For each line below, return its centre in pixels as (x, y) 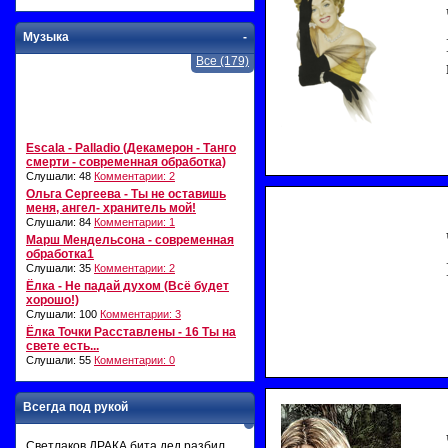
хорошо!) (52, 300)
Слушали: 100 (63, 314)
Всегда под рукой (75, 407)
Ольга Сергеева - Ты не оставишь (126, 194)
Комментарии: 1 (134, 222)
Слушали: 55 (60, 360)
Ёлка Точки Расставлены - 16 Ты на (131, 332)
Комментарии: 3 (140, 314)
